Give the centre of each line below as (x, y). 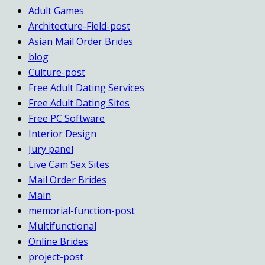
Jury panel (51, 149)
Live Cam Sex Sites (69, 164)
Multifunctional (62, 226)
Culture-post (57, 72)
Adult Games (56, 10)
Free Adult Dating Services (86, 87)
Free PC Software (67, 118)
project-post (56, 256)
